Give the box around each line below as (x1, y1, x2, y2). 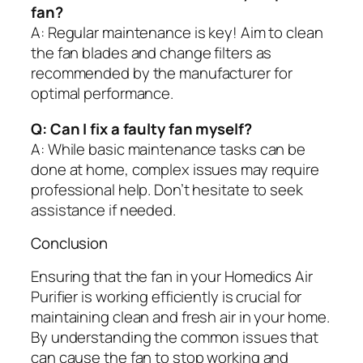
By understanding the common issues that (31, 326, 319, 348)
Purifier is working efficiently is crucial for (31, 285, 302, 307)
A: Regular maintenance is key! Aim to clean (31, 22, 323, 44)
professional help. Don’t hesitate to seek (31, 178, 303, 200)
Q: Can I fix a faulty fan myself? (31, 117, 252, 139)
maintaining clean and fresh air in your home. (31, 305, 330, 327)
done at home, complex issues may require (31, 158, 319, 180)
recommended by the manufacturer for (31, 62, 293, 84)
